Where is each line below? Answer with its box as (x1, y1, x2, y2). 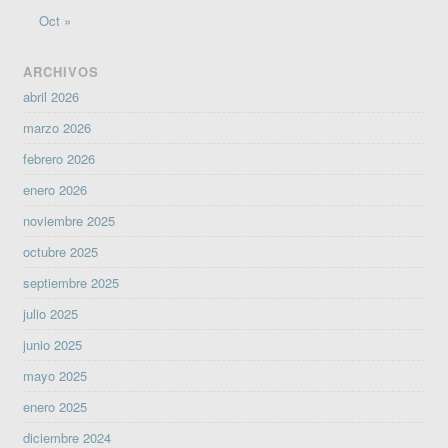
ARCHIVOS (23, 61, 100, 81)
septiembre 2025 (23, 272, 120, 292)
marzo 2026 (23, 117, 92, 137)
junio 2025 (23, 334, 83, 354)
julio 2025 (23, 303, 79, 323)
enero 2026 (23, 179, 88, 199)
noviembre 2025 (23, 210, 116, 230)
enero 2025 (23, 396, 88, 416)
